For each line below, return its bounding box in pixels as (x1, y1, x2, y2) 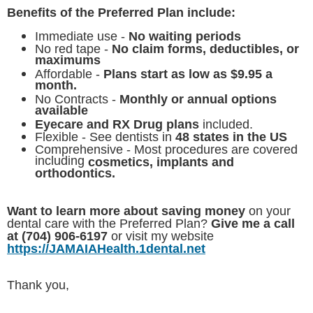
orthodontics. (35, 166, 115, 183)
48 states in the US (172, 130, 287, 145)
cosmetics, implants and (88, 155, 234, 170)
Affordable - (35, 67, 103, 82)
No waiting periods (129, 29, 241, 44)
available (35, 103, 88, 120)
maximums (35, 53, 101, 70)
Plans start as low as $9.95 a (103, 67, 272, 82)
